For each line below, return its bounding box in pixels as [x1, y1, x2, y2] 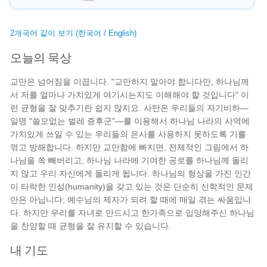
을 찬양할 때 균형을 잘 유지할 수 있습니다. [10, 221, 172, 231]
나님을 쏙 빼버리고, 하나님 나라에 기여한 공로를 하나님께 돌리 [10, 156, 249, 165]
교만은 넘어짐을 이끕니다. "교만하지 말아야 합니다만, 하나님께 [10, 77, 250, 86]
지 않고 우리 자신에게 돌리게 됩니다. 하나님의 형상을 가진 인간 [10, 169, 252, 178]
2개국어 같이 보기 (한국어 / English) [10, 29, 137, 38]
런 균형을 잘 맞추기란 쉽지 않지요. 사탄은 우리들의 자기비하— [10, 103, 249, 113]
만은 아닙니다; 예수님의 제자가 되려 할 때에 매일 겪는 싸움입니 [10, 195, 252, 204]
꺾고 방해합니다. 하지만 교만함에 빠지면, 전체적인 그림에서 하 [10, 142, 249, 152]
